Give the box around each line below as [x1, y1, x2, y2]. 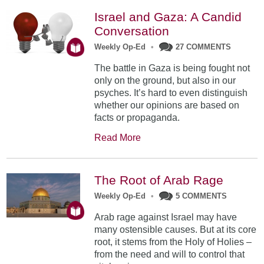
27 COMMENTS [176, 42, 232, 52]
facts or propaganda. [94, 113, 180, 123]
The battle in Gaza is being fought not [94, 63, 250, 74]
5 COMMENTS [176, 192, 227, 201]
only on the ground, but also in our [94, 75, 236, 86]
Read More [94, 133, 141, 143]
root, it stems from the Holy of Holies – [94, 237, 252, 247]
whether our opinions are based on [94, 100, 240, 111]
